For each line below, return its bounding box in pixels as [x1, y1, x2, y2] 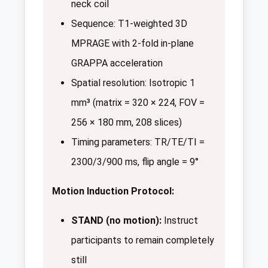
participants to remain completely [71, 234, 214, 246]
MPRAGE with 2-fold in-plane [71, 38, 194, 50]
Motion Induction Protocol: [52, 185, 174, 197]
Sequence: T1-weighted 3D [71, 18, 187, 30]
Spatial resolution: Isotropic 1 [71, 77, 195, 89]
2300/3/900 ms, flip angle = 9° [71, 156, 199, 168]
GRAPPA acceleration [71, 57, 163, 69]
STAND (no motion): [71, 215, 162, 227]
